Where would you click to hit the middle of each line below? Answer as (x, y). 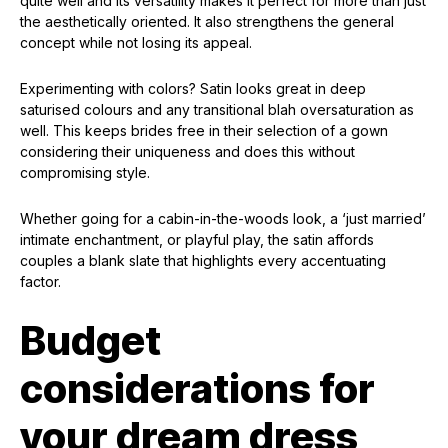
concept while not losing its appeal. (136, 43)
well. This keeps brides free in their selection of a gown (204, 131)
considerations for (197, 389)
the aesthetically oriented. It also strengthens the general (207, 22)
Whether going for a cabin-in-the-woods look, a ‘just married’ (223, 219)
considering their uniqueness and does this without (187, 152)
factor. (40, 282)
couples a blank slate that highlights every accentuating (203, 261)
